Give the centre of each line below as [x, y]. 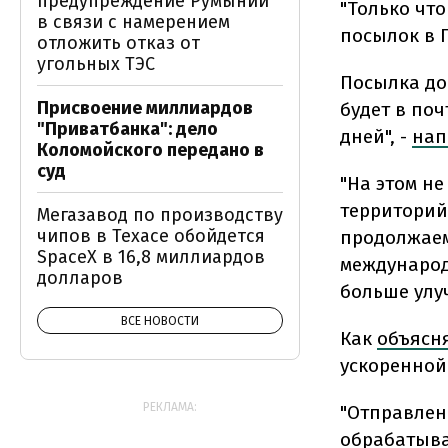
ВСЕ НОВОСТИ [160, 321]
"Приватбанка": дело [127, 129]
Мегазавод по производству [160, 215]
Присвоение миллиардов [145, 108]
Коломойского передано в [150, 150]
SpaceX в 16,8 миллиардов [151, 257]
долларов [80, 278]
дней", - [376, 136]
